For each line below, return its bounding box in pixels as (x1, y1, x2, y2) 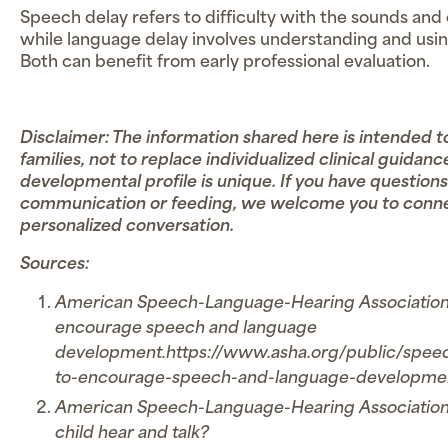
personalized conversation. (20, 219, 234, 236)
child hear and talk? (55, 425, 210, 442)
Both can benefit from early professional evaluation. (20, 55, 430, 72)
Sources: (20, 257, 89, 274)
